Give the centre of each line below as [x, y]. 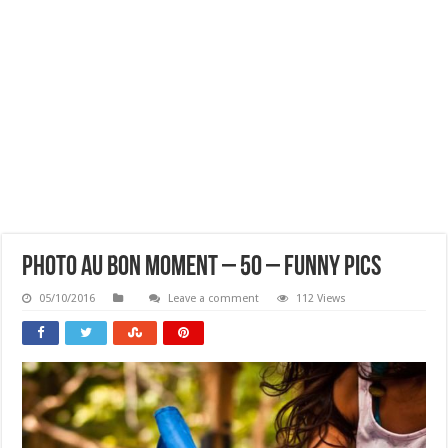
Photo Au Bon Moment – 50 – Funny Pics [202, 268]
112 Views [321, 298]
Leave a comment [214, 298]
